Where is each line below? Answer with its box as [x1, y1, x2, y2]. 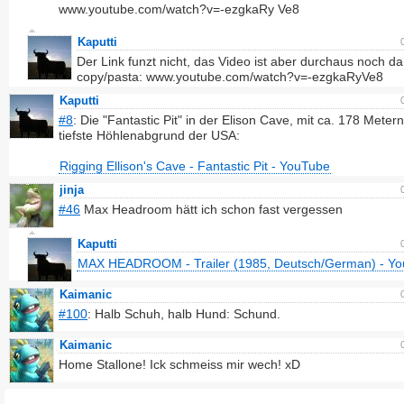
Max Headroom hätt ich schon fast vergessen [80, 202, 343, 216]
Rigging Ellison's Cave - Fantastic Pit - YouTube [60, 159, 330, 173]
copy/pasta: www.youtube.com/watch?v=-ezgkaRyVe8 [77, 69, 383, 84]
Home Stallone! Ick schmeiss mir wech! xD [59, 357, 300, 372]
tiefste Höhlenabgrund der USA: [59, 128, 240, 142]
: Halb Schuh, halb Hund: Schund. [87, 307, 280, 321]
